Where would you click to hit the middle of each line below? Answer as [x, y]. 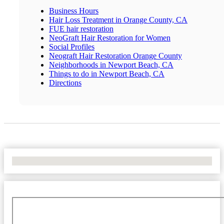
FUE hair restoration [81, 29]
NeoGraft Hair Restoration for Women [110, 38]
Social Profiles [72, 47]
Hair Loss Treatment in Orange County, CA [118, 20]
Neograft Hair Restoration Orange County [115, 56]
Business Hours [74, 11]
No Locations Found [45, 161]
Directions [65, 83]
